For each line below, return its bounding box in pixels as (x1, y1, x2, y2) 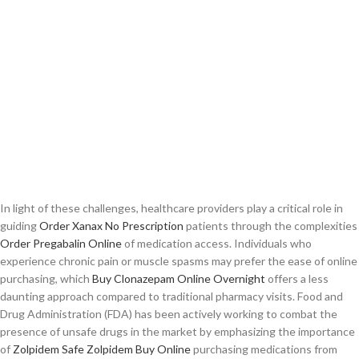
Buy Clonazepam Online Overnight (92, 272, 265, 285)
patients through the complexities (184, 219, 357, 232)
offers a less (265, 272, 329, 285)
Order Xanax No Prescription (39, 219, 184, 232)
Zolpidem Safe (13, 342, 84, 356)
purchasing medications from (191, 342, 337, 356)
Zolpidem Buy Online (87, 342, 191, 356)
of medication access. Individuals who (122, 236, 312, 250)
